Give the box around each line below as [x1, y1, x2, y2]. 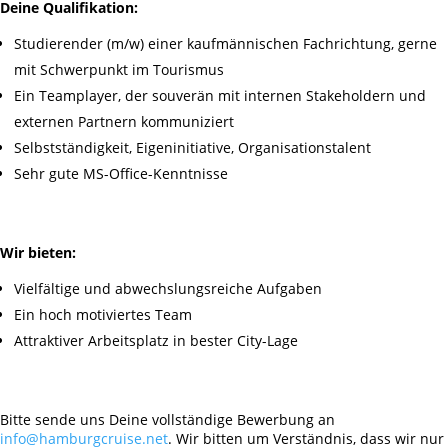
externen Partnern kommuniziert [14, 112, 234, 132]
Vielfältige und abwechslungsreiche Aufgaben [14, 279, 322, 299]
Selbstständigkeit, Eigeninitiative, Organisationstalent [14, 138, 371, 158]
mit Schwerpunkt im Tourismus [14, 60, 224, 80]
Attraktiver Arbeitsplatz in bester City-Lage [14, 331, 298, 351]
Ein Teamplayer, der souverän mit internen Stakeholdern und [14, 86, 426, 106]
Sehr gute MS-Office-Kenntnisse [14, 164, 228, 184]
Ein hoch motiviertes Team [14, 305, 192, 325]
